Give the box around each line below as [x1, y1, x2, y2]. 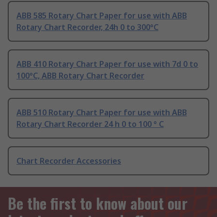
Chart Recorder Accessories [16, 155, 121, 167]
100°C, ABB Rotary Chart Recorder [16, 70, 144, 81]
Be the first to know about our [8, 192, 187, 215]
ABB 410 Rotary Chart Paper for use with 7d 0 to [16, 59, 198, 70]
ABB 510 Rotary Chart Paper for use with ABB [16, 107, 187, 118]
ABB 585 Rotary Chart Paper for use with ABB [16, 10, 187, 21]
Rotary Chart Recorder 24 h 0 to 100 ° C [16, 119, 164, 130]
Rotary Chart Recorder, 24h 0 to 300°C [16, 22, 158, 33]
